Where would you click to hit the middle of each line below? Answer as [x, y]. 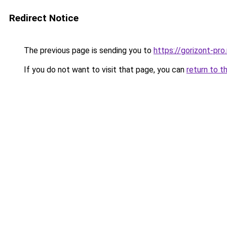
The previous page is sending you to [88, 50]
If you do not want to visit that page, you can [104, 70]
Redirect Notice [44, 18]
